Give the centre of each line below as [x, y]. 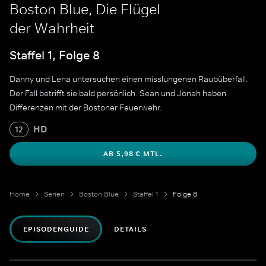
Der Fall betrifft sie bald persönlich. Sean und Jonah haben [118, 94]
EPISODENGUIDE [56, 229]
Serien [54, 194]
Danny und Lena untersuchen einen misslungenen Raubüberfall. [129, 79]
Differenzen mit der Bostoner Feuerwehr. [86, 108]
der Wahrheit [52, 28]
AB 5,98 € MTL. [133, 154]
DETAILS [131, 229]
